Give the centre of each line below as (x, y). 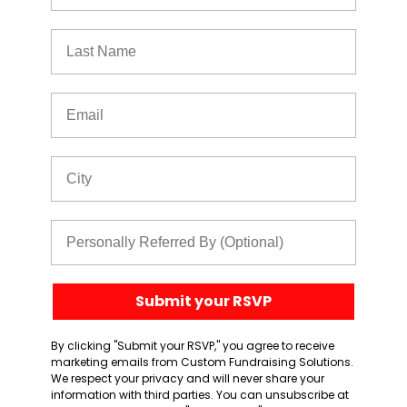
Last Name (87, 36)
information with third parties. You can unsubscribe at (200, 395)
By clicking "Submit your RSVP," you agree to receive (193, 346)
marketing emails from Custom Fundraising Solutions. (202, 362)
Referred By (91, 227)
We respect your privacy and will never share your (188, 378)
